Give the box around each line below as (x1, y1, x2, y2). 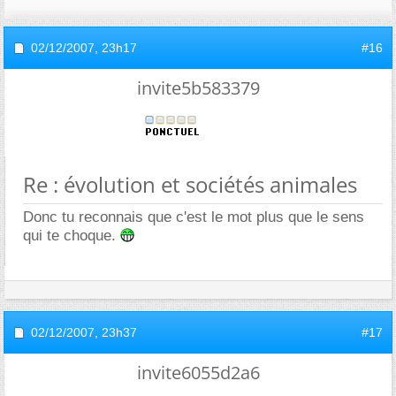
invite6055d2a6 (136, 360, 260, 385)
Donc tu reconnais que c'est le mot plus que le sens (23, 208, 364, 225)
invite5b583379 (136, 75, 260, 100)
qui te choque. (23, 226, 120, 244)
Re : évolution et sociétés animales (23, 169, 357, 199)
